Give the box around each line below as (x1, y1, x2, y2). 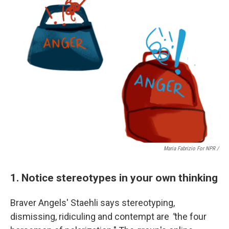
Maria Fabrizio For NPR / (164, 145, 219, 152)
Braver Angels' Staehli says (10, 197, 120, 208)
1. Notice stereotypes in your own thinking (10, 171, 218, 184)
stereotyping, (122, 197, 175, 208)
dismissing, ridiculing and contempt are (10, 211, 171, 222)
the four (174, 211, 207, 222)
